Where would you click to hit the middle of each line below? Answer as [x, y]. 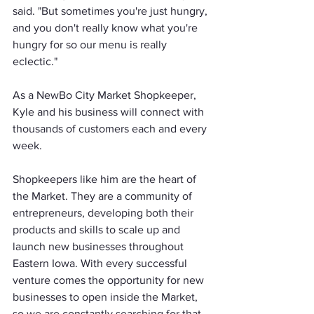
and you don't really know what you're [107, 27]
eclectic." [35, 61]
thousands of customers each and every [111, 128]
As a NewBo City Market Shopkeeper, [106, 95]
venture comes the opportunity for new [110, 280]
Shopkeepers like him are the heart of [106, 179]
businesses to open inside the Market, [107, 296]
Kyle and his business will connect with [110, 111]
